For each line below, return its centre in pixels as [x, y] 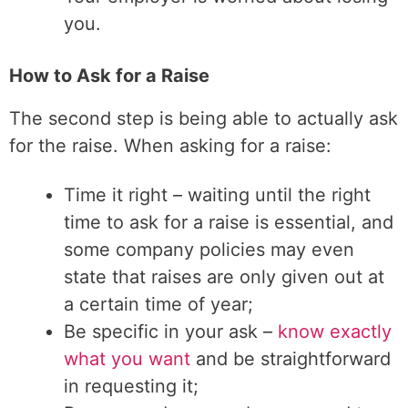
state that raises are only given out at [224, 277]
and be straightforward [291, 359]
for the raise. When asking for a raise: [170, 146]
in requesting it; [131, 386]
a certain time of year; [158, 304]
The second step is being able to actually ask [204, 118]
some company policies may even [209, 250]
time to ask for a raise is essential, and [229, 222]
